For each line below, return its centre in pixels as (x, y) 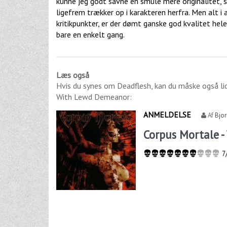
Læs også (73, 75)
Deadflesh (134, 85)
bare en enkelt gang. (90, 34)
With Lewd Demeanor (93, 97)
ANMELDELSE (167, 114)
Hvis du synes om (87, 85)
